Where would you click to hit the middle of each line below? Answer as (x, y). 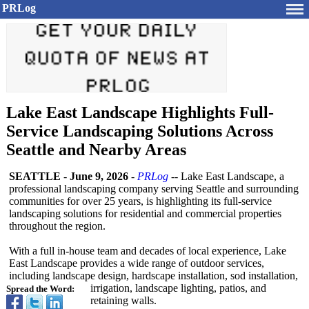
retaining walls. (123, 300)
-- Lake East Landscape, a (226, 176)
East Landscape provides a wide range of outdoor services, (137, 263)
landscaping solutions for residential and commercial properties (145, 213)
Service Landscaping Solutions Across (140, 131)
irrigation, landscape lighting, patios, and (178, 288)
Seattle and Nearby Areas (96, 150)
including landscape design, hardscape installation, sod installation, (153, 276)
